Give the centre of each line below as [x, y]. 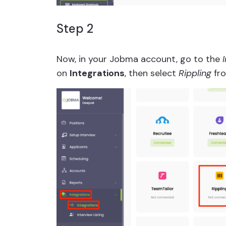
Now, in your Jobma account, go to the [139, 59]
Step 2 [75, 29]
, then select [152, 73]
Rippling [195, 73]
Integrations [97, 73]
